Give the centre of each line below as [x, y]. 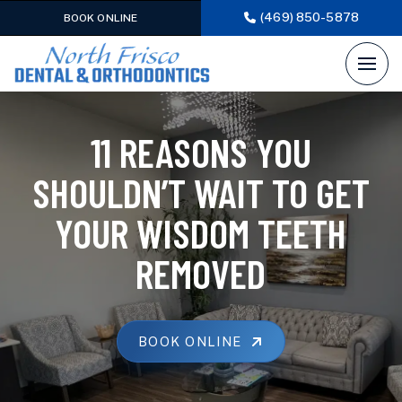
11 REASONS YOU [201, 152]
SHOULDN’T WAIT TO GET [201, 192]
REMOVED [201, 273]
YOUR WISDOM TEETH [201, 233]
